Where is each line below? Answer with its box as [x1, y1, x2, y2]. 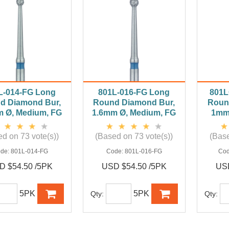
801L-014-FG [10, 148, 48, 155]
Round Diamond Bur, [93, 98, 175, 107]
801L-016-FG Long [98, 88, 170, 97]
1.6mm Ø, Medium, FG [92, 108, 176, 118]
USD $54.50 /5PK [101, 162, 167, 171]
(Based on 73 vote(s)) [95, 132, 173, 141]
